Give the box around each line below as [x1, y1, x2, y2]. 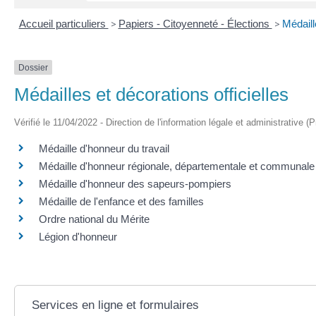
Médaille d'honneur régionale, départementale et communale [39, 159, 315, 172]
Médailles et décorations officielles [14, 83, 288, 105]
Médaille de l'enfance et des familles [39, 195, 204, 207]
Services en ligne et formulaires [31, 298, 199, 312]
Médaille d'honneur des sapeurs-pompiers [39, 177, 231, 190]
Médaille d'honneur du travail [39, 142, 169, 154]
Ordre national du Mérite [39, 212, 150, 225]
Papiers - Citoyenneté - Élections [118, 17, 272, 30]
